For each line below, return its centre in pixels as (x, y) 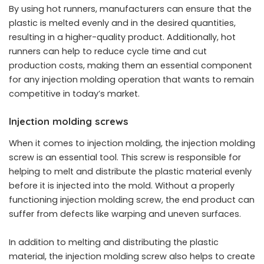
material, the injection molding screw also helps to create (132, 256)
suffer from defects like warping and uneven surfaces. (125, 214)
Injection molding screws (69, 121)
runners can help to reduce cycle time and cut (108, 51)
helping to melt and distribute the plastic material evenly (130, 171)
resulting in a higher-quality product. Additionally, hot (122, 37)
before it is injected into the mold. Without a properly (122, 185)
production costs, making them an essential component (131, 65)
